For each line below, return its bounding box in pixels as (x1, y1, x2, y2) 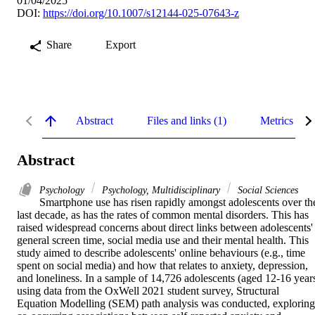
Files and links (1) (147, 114, 226, 127)
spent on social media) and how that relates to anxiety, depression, (17, 259, 308, 272)
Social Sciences (235, 184, 298, 196)
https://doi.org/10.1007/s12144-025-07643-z (43, 6, 239, 19)
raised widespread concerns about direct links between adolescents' (17, 221, 313, 234)
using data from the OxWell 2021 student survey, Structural (17, 285, 279, 297)
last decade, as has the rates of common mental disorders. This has (17, 209, 309, 221)
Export (105, 38, 136, 51)
